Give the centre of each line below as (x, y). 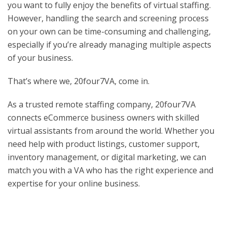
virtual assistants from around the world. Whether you (111, 130)
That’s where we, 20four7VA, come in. (79, 81)
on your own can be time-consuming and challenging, (109, 31)
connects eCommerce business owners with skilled (103, 117)
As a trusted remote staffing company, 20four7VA (102, 104)
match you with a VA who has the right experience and (110, 170)
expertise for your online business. (74, 183)
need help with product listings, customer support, (104, 144)
